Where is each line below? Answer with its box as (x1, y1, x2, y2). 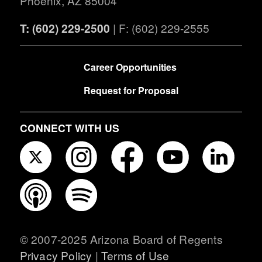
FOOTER (19, 53, 58, 67)
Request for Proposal (83, 83, 178, 97)
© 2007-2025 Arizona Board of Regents (19, 231, 223, 247)
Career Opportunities (83, 60, 177, 74)
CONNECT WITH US (19, 120, 119, 135)
